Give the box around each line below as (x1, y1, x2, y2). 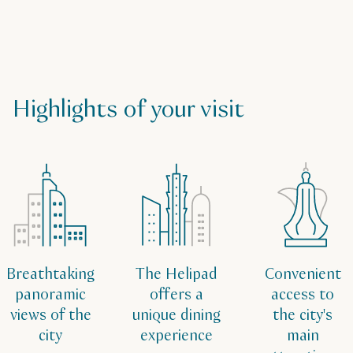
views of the (9, 305, 91, 327)
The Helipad (136, 264, 217, 286)
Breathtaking (6, 264, 95, 286)
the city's (273, 305, 333, 327)
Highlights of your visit (13, 94, 244, 127)
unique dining (132, 305, 221, 327)
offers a (150, 284, 203, 307)
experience (140, 325, 213, 347)
